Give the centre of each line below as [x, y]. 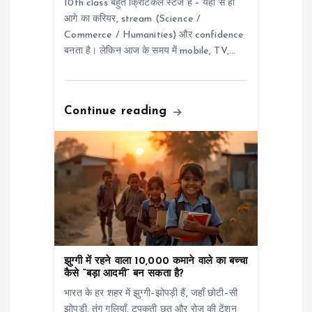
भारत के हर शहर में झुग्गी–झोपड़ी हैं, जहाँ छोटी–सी [151, 293]
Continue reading [118, 111]
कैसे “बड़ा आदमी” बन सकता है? [124, 274]
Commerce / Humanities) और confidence [154, 36]
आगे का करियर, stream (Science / [133, 19]
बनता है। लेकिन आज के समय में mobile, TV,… [150, 52]
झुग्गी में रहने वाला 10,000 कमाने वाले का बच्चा [156, 261]
